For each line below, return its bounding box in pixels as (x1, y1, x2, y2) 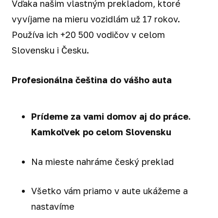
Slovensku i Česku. (12, 44, 89, 55)
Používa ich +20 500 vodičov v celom (12, 29, 165, 40)
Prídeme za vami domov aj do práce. (31, 110, 191, 122)
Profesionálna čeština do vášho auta (12, 74, 172, 85)
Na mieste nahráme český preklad (31, 156, 174, 167)
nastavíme (31, 201, 74, 212)
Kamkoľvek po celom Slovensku (31, 126, 171, 137)
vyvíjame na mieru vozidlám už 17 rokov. (12, 13, 180, 24)
